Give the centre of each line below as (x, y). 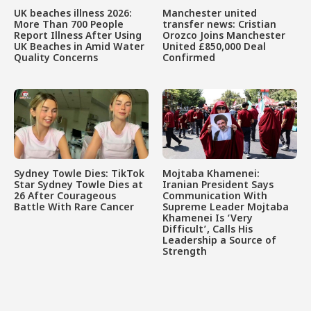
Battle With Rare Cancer (74, 208)
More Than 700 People (69, 25)
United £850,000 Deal (214, 47)
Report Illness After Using (78, 36)
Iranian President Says (218, 186)
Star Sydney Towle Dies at (78, 186)
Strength (185, 253)
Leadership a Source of (219, 242)
